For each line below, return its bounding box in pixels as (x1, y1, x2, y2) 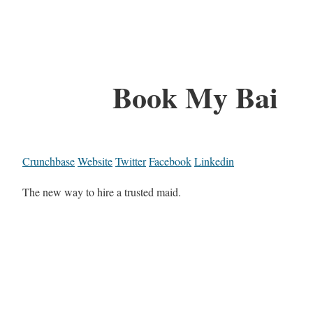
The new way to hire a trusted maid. (22, 184, 181, 200)
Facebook (149, 154, 191, 169)
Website (78, 154, 112, 169)
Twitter (115, 154, 146, 169)
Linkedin (194, 154, 234, 169)
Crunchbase (22, 154, 75, 169)
